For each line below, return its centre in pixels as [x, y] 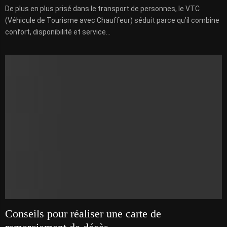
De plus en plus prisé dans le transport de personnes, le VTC [102, 8]
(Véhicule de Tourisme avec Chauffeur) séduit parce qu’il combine [112, 20]
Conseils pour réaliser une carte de [83, 214]
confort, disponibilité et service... [58, 32]
